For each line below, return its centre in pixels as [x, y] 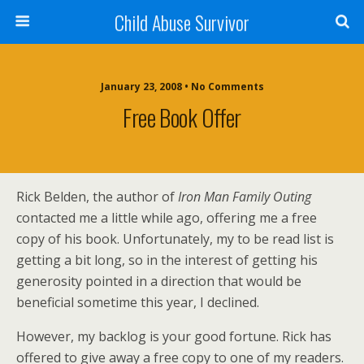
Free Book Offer [182, 117]
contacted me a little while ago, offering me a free [167, 218]
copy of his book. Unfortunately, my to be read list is [175, 239]
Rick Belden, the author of [97, 197]
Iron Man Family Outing [245, 197]
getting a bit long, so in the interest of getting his [167, 260]
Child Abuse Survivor [182, 22]
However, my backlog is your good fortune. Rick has [174, 336]
